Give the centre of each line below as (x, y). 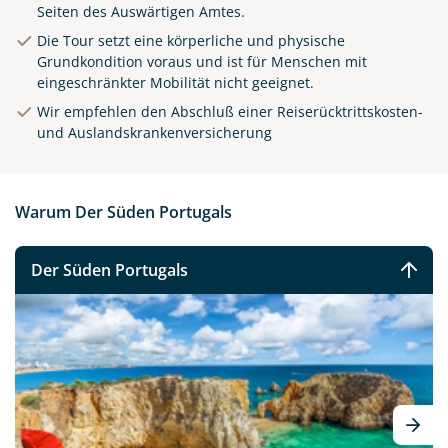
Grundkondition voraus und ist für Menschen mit (202, 62)
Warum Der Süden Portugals (123, 212)
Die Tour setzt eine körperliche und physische (191, 41)
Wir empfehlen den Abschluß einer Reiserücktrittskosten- (230, 112)
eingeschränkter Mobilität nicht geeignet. (175, 83)
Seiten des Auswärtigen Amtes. (141, 12)
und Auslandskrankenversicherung (154, 133)
